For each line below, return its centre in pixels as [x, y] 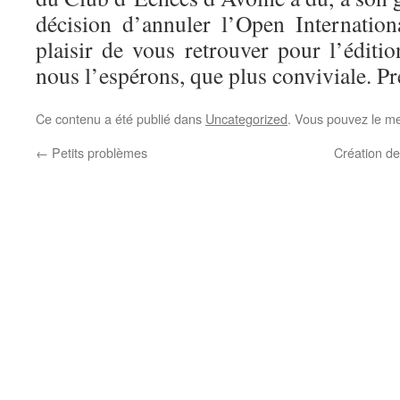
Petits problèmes [98, 152]
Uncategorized [246, 118]
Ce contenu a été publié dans [121, 118]
